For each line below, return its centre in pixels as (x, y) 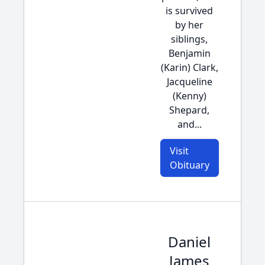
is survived (189, 11)
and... (189, 124)
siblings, (189, 39)
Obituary (189, 165)
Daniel (189, 242)
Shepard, (189, 110)
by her (189, 25)
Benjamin (189, 53)
